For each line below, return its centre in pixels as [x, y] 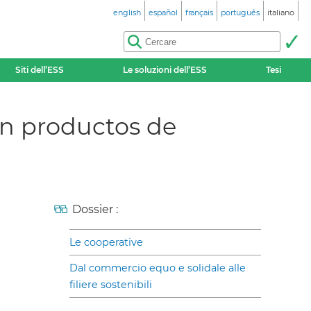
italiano [281, 12]
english [127, 12]
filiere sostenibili [111, 284]
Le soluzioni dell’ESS [165, 70]
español [163, 12]
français [199, 12]
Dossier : [95, 209]
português [240, 12]
